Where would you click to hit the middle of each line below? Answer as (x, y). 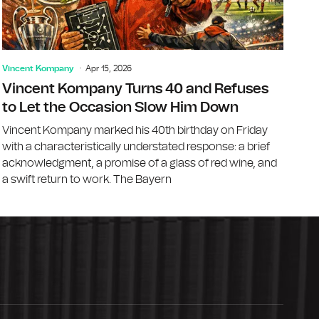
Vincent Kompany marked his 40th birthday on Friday (135, 130)
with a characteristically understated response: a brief (136, 146)
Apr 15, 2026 (109, 68)
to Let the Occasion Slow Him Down (121, 107)
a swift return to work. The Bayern (87, 179)
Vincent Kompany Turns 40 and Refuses (136, 89)
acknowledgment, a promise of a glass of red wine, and (140, 163)
